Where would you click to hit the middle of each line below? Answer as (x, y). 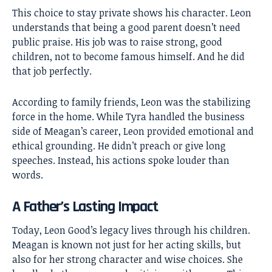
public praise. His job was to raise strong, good (117, 42)
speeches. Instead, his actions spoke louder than (121, 161)
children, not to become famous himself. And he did (128, 57)
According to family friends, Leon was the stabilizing (131, 102)
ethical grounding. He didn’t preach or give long (119, 146)
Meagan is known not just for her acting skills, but (127, 244)
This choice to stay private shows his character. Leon (132, 13)
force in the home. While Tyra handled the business (128, 117)
